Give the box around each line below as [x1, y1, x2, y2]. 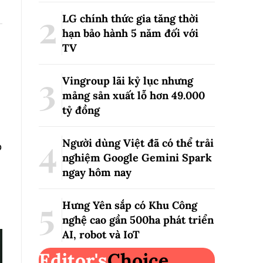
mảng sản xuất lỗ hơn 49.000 [62, 89, 205, 102]
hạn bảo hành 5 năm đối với [62, 26, 198, 40]
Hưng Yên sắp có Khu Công [62, 198, 197, 212]
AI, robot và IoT [62, 228, 140, 241]
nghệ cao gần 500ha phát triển [62, 213, 214, 227]
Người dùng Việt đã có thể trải [62, 136, 214, 150]
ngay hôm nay [62, 166, 131, 179]
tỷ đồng [62, 103, 100, 117]
